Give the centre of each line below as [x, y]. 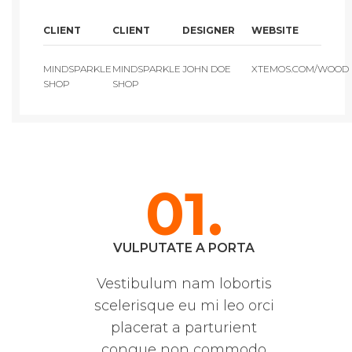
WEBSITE [275, 31]
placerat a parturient [184, 328]
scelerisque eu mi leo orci [184, 306]
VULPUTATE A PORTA [184, 248]
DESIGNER [208, 31]
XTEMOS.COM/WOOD [301, 69]
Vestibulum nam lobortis [184, 284]
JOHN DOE [206, 69]
